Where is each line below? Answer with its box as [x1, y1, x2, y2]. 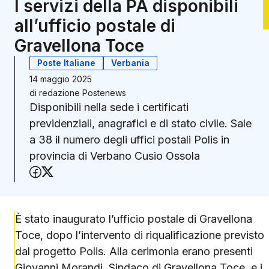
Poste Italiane [37, 58, 95, 68]
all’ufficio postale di [14, 16, 175, 36]
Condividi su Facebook [41, 165, 169, 180]
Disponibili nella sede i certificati [29, 101, 189, 113]
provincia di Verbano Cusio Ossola [29, 150, 200, 162]
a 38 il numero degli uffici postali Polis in [29, 133, 229, 146]
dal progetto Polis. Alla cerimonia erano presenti [15, 245, 253, 258]
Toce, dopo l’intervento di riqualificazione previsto [15, 229, 264, 241]
